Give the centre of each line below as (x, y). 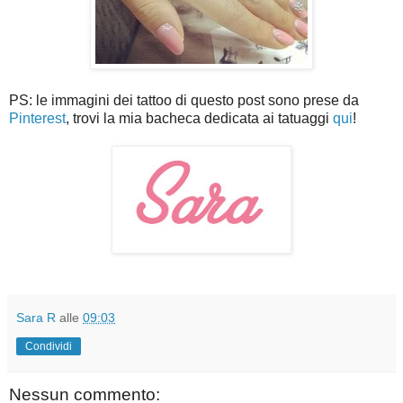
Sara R (36, 318)
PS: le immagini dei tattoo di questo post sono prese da (184, 101)
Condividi (49, 347)
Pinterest (37, 119)
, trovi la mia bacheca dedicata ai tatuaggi (199, 119)
